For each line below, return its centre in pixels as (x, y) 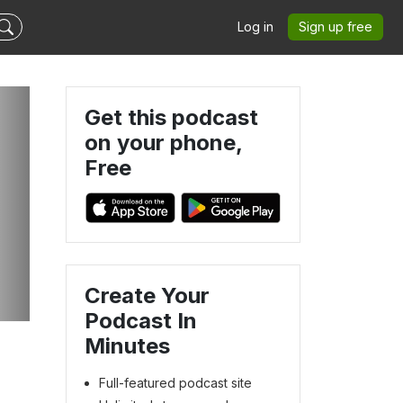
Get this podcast (171, 117)
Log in (255, 27)
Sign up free (336, 27)
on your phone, (163, 143)
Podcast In (141, 320)
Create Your (147, 295)
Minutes (127, 345)
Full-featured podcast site (175, 382)
